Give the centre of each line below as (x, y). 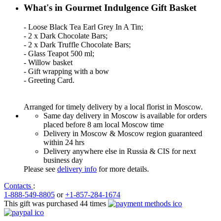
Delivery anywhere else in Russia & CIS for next (120, 151)
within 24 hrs (64, 142)
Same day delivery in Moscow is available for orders (125, 115)
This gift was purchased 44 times (56, 203)
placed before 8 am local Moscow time (104, 124)
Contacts (18, 185)
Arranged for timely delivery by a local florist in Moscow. (113, 107)
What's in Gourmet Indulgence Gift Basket (110, 8)
